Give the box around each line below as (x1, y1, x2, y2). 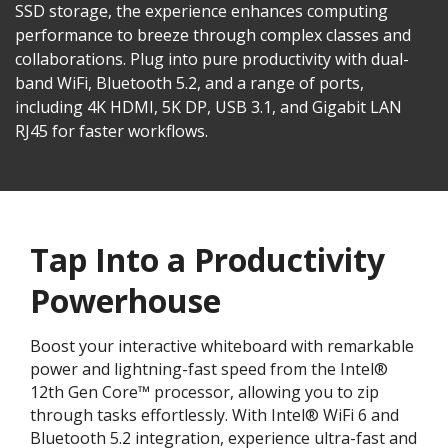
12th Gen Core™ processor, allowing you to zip (30, 380, 379, 403)
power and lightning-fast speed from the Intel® (30, 357, 388, 380)
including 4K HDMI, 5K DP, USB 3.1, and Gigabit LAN (15, 95, 402, 118)
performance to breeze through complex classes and (15, 23, 411, 46)
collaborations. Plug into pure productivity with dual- (15, 47, 409, 70)
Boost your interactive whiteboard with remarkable (30, 334, 414, 357)
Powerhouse (30, 278, 221, 322)
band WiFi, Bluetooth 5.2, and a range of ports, (15, 71, 364, 94)
